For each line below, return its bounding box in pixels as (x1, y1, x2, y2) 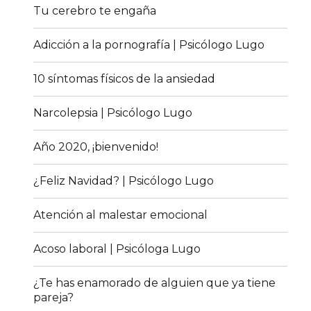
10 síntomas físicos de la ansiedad (33, 72, 216, 86)
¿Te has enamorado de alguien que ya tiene (33, 276, 276, 290)
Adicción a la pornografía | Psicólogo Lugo (33, 38, 265, 52)
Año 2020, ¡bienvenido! (33, 140, 159, 154)
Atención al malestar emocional (33, 208, 208, 222)
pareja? (33, 291, 74, 305)
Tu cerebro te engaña (33, 4, 157, 18)
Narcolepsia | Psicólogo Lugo (33, 106, 193, 120)
